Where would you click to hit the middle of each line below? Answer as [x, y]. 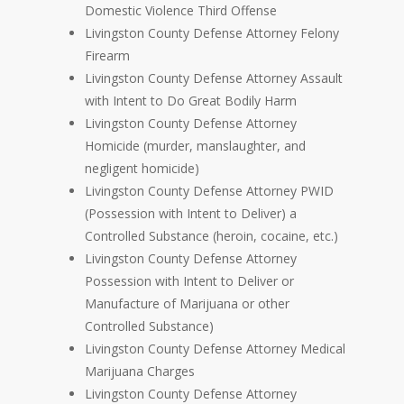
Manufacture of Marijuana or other [187, 304]
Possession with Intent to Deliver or [189, 281]
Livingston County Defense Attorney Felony [212, 33]
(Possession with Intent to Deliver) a [191, 214]
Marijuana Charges [140, 372]
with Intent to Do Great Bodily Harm [191, 101]
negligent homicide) [142, 169]
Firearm [107, 56]
